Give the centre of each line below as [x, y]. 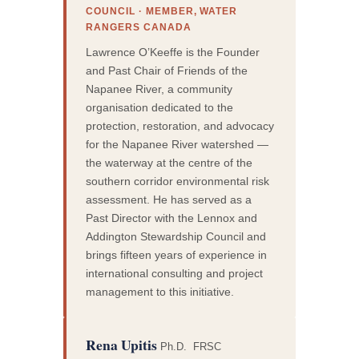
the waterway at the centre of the [169, 162]
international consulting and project [175, 273]
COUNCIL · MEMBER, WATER [162, 12]
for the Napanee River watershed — [177, 144]
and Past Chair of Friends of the [167, 70]
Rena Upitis [123, 344]
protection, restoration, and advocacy [180, 125]
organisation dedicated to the [160, 107]
